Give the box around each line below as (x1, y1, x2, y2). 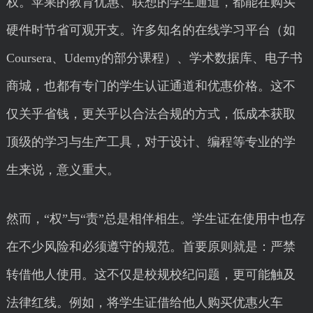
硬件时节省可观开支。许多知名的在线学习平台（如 (6, 23, 296, 37)
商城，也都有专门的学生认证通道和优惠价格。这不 (6, 79, 296, 93)
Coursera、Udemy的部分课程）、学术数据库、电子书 (6, 51, 303, 65)
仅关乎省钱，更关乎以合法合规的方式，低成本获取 (6, 107, 296, 121)
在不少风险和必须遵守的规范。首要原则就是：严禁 (6, 240, 296, 254)
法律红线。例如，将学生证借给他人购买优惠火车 (6, 296, 283, 310)
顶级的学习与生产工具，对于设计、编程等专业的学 (6, 135, 296, 149)
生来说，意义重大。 (6, 163, 119, 177)
